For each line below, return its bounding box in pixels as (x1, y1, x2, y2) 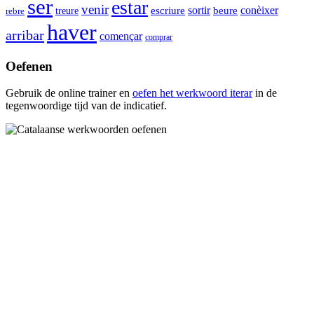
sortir (188, 4, 210, 16)
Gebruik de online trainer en (6, 87, 132, 100)
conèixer (240, 3, 278, 17)
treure (55, 5, 78, 16)
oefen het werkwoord (132, 87, 230, 100)
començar (100, 29, 142, 42)
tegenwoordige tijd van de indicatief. (6, 100, 167, 112)
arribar (6, 27, 44, 43)
